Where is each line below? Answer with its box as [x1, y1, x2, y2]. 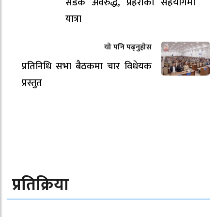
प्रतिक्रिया [12, 171, 69, 199]
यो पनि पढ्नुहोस [104, 40, 152, 54]
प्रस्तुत [22, 74, 42, 91]
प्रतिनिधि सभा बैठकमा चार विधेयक [22, 58, 152, 75]
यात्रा [65, 10, 81, 27]
